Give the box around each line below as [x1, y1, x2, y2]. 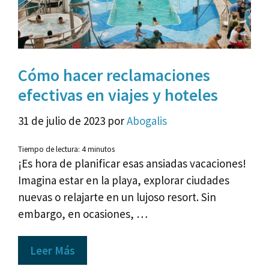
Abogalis [127, 113, 167, 128]
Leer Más [30, 243, 75, 258]
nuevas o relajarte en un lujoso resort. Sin [18, 189, 216, 204]
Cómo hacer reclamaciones [18, 64, 210, 86]
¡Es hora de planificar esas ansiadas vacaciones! [18, 156, 246, 171]
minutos [88, 144, 115, 154]
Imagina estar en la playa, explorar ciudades [18, 172, 229, 187]
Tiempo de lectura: [18, 144, 80, 154]
